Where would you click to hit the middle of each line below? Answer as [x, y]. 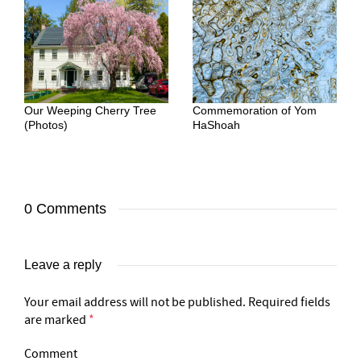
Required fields [289, 302]
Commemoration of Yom [255, 110]
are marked [56, 320]
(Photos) [46, 125]
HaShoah [216, 125]
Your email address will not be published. [135, 302]
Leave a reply [63, 265]
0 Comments [65, 209]
